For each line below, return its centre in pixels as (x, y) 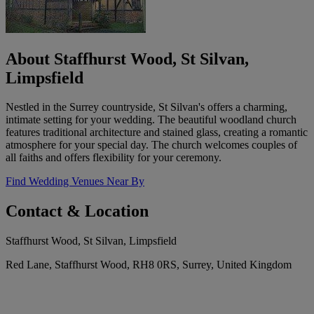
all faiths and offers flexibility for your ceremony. (114, 158)
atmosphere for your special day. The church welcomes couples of (151, 145)
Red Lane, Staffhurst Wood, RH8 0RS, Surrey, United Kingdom (149, 265)
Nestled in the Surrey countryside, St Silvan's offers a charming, (146, 107)
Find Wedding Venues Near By (75, 182)
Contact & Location (77, 211)
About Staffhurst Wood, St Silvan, (127, 59)
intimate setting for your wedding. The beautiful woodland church (151, 120)
